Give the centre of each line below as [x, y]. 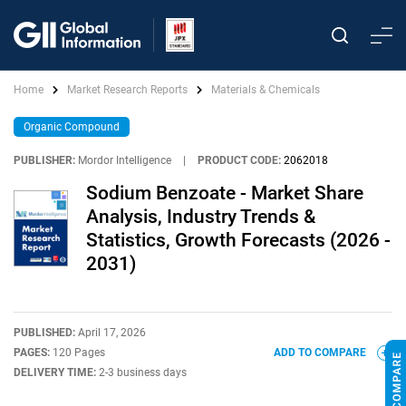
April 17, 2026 [112, 333]
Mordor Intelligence [125, 160]
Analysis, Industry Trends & [201, 217]
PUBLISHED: [46, 333]
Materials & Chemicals [266, 90]
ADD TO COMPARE [321, 353]
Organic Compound [72, 127]
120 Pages [79, 353]
